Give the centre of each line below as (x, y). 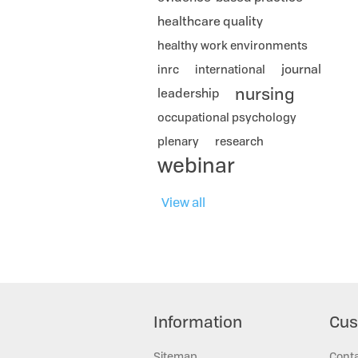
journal (301, 69)
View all (183, 202)
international (230, 69)
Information (198, 322)
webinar (196, 165)
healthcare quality (210, 21)
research (239, 141)
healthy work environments (233, 45)
